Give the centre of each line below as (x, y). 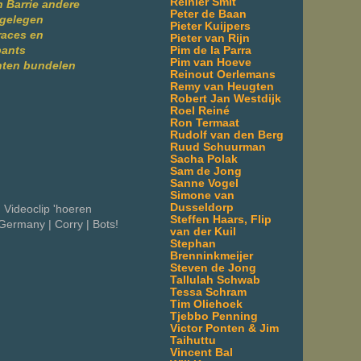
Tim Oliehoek (206, 304)
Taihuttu (193, 340)
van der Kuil (203, 231)
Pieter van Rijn (210, 38)
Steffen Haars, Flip (221, 219)
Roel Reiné (200, 110)
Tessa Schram (208, 292)
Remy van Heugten (222, 86)
